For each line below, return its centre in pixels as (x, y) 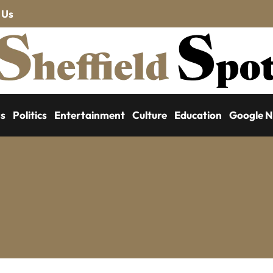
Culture (150, 115)
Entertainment (90, 115)
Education (198, 115)
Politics (30, 115)
